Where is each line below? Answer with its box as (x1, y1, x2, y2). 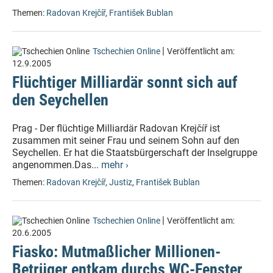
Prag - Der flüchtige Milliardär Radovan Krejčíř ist (12, 122, 220, 134)
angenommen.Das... (12, 159, 101, 171)
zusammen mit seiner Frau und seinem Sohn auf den (12, 135, 239, 146)
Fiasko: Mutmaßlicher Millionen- (12, 243, 221, 261)
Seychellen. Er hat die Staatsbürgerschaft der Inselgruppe (12, 147, 257, 158)
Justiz (109, 177, 132, 188)
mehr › (101, 159, 129, 171)
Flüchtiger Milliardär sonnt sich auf (12, 73, 238, 91)
